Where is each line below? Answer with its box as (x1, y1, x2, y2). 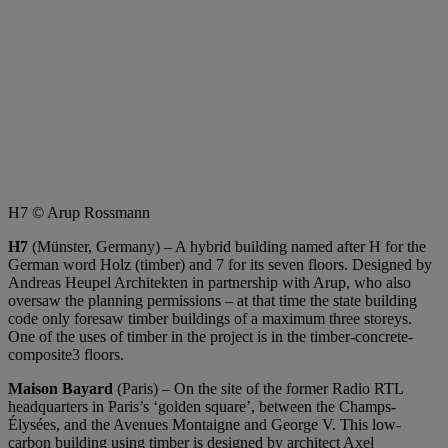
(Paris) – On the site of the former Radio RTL (113, 379, 403, 397)
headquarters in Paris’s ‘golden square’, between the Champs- (8, 397, 396, 415)
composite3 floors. (8, 345, 124, 363)
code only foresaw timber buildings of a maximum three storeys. (8, 309, 412, 327)
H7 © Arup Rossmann (8, 203, 150, 221)
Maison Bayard (8, 379, 113, 397)
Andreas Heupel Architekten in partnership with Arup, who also (8, 273, 411, 291)
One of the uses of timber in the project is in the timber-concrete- (8, 327, 413, 345)
